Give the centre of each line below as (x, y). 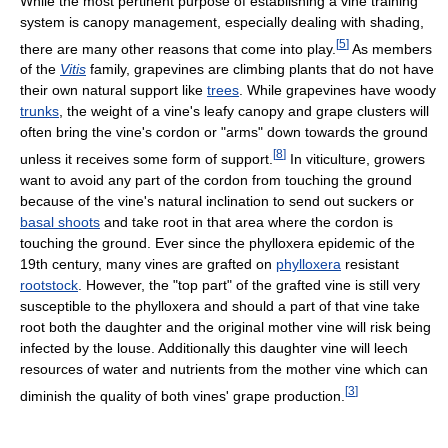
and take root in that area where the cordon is (246, 221)
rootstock (49, 284)
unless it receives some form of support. (146, 158)
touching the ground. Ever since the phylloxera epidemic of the (217, 242)
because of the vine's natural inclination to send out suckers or (217, 200)
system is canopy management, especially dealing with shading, (222, 21)
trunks (39, 111)
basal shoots (60, 221)
